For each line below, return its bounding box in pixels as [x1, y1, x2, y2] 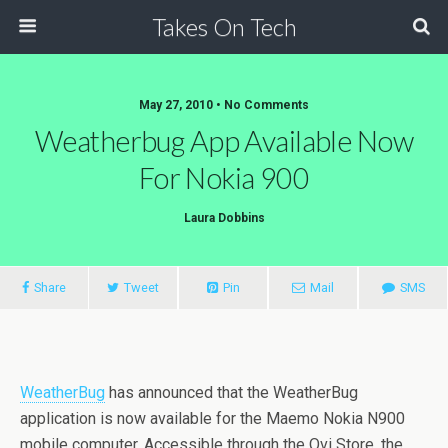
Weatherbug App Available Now [35, 124, 413, 158]
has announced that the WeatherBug [105, 383, 358, 402]
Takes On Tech [151, 12, 297, 41]
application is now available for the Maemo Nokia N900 [20, 409, 405, 428]
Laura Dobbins [183, 211, 265, 225]
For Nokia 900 [138, 161, 310, 195]
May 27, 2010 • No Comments [139, 98, 309, 112]
